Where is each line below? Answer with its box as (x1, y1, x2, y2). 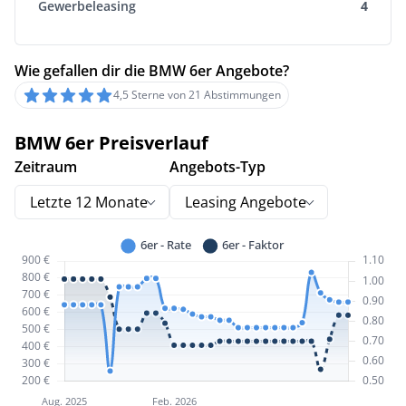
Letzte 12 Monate (30, 192, 148, 213)
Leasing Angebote (185, 192, 306, 213)
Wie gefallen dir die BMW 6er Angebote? (14, 61, 289, 82)
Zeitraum (14, 157, 77, 178)
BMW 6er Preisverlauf (14, 130, 208, 156)
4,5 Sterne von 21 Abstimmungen (113, 87, 281, 103)
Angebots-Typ (169, 157, 266, 178)
